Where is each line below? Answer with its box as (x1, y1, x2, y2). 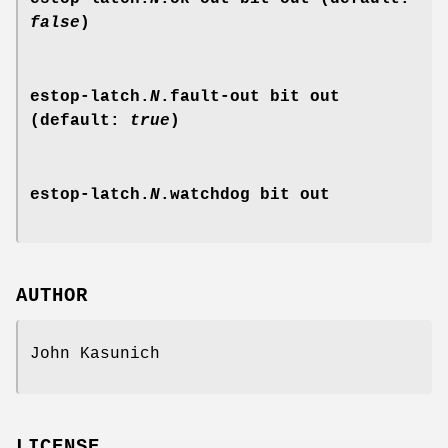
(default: (30, 112, 130, 131)
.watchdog (160, 186, 250, 205)
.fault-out (160, 88, 260, 107)
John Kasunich (30, 344, 160, 363)
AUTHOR (16, 284, 88, 307)
